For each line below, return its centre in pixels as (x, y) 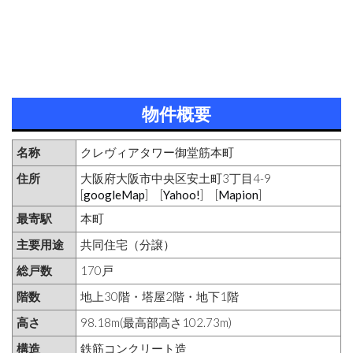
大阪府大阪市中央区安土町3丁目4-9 (176, 178)
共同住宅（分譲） (128, 244)
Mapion (238, 194)
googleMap (114, 194)
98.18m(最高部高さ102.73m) (156, 322)
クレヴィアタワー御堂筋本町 (157, 152)
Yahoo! (182, 194)
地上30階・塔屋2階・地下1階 (160, 296)
